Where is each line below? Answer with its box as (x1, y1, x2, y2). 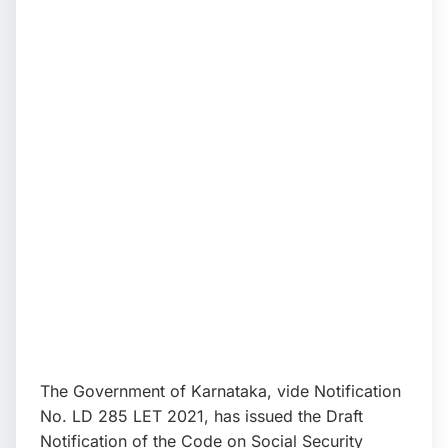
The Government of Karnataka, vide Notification (40, 381, 401, 401)
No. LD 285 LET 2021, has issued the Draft (40, 406, 363, 426)
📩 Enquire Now (24, 5, 138, 27)
